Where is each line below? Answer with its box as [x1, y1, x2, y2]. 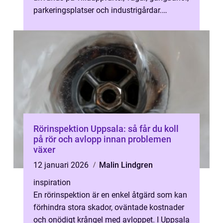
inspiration [33, 178, 71, 187]
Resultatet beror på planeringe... [33, 18, 144, 27]
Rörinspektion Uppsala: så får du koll [33, 123, 179, 134]
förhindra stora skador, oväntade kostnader [33, 203, 184, 212]
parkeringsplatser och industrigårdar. [33, 5, 162, 15]
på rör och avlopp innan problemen [33, 134, 171, 144]
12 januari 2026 [33, 160, 91, 170]
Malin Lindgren [99, 160, 153, 170]
